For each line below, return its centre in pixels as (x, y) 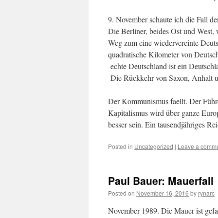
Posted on (121, 193)
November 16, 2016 (163, 193)
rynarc (206, 193)
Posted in (120, 146)
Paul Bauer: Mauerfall (161, 181)
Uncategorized (154, 146)
